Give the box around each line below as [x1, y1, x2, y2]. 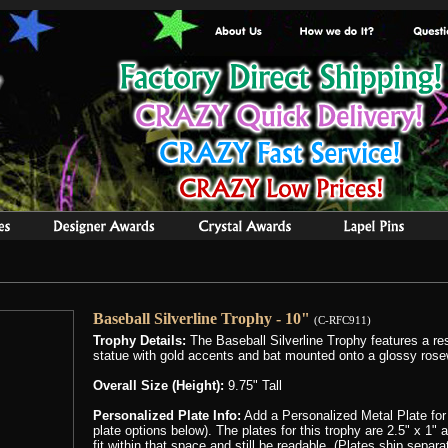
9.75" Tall [224, 378, 282, 393]
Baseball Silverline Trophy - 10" [93, 310, 310, 327]
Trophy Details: [93, 333, 186, 348]
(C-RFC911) [314, 314, 371, 326]
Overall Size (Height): [93, 378, 224, 393]
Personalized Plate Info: [93, 408, 241, 423]
